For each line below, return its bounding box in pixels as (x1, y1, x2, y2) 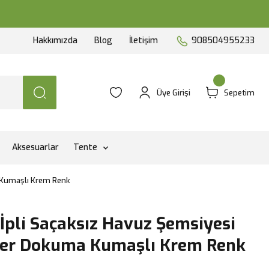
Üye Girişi (157, 87, 190, 98)
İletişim (129, 35, 158, 46)
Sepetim (224, 87, 255, 98)
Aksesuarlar (12, 142, 59, 153)
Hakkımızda (33, 35, 77, 46)
